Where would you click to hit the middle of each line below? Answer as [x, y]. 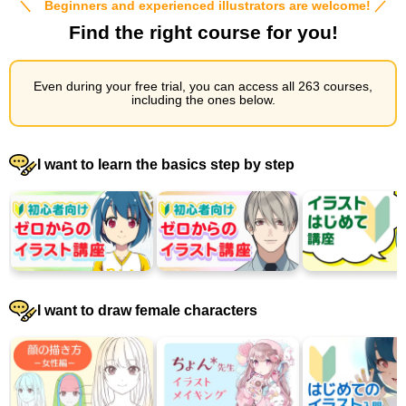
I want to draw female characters [147, 310]
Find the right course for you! [203, 32]
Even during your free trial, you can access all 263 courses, [203, 86]
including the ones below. [203, 100]
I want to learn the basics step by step [165, 164]
